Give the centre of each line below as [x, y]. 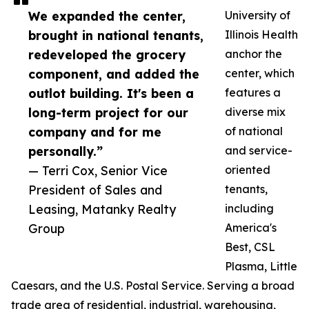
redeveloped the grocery [107, 55]
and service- [259, 151]
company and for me [95, 132]
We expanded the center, [107, 16]
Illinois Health [261, 35]
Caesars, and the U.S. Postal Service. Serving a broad [153, 286]
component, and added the [114, 74]
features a [253, 93]
